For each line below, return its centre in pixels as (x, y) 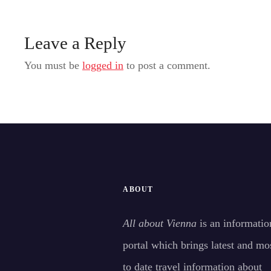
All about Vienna (160, 224)
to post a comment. (167, 65)
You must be (53, 65)
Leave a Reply (75, 43)
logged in (103, 65)
